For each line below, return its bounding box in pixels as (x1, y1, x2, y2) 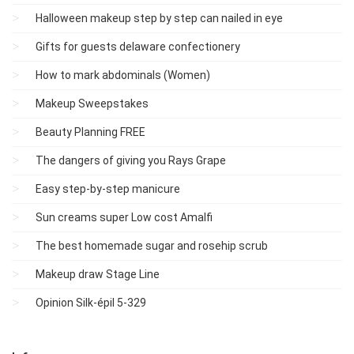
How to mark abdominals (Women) (36, 69, 210, 81)
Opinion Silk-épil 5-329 (36, 296, 146, 309)
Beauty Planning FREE (36, 126, 145, 138)
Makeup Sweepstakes (36, 97, 149, 110)
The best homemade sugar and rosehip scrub (36, 239, 268, 252)
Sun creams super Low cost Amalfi (36, 211, 213, 224)
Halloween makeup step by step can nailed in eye (36, 12, 283, 24)
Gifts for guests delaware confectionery (36, 40, 240, 53)
